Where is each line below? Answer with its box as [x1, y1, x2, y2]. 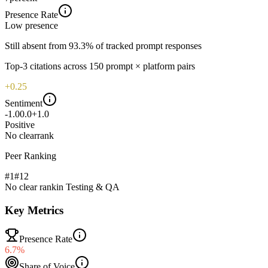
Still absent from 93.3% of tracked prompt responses [5, 40, 202, 51]
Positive [5, 119, 35, 130]
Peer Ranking [5, 150, 56, 161]
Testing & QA [66, 181, 120, 192]
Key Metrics [5, 203, 63, 217]
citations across [28, 60, 87, 71]
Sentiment [5, 98, 42, 108]
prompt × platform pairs [106, 60, 195, 71]
